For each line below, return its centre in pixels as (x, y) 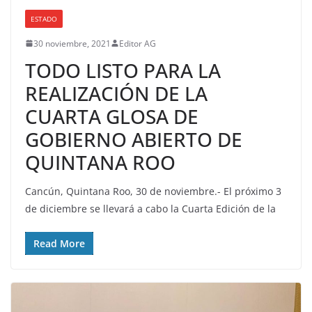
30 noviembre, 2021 (72, 43)
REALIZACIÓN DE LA (116, 93)
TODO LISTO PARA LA (123, 70)
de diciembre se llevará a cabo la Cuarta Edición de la (150, 208)
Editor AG (138, 43)
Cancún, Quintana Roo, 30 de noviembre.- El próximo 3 (153, 191)
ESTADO (44, 18)
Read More (59, 243)
